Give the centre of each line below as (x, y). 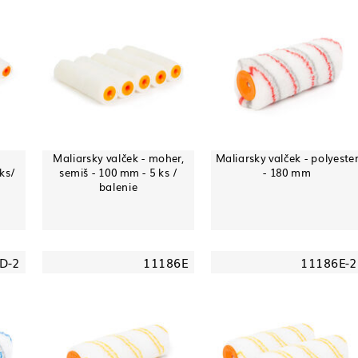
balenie (118, 186)
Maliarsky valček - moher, (118, 157)
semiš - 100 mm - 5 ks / (118, 172)
